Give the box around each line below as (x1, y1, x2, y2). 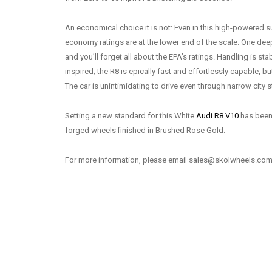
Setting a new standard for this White (65, 111, 196, 120)
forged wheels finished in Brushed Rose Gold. (65, 126, 225, 135)
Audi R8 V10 (196, 111, 239, 120)
